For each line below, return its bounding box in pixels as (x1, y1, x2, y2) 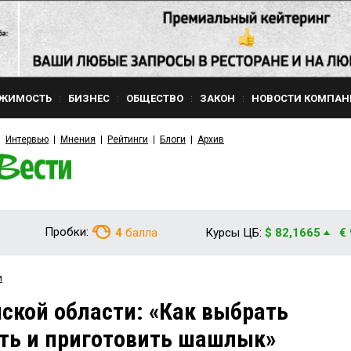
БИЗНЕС (68, 92, 110, 104)
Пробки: (45, 225, 89, 239)
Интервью (5, 134, 49, 145)
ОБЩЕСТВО (126, 92, 183, 104)
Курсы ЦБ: (205, 226, 262, 240)
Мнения (60, 134, 96, 145)
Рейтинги (107, 134, 148, 145)
